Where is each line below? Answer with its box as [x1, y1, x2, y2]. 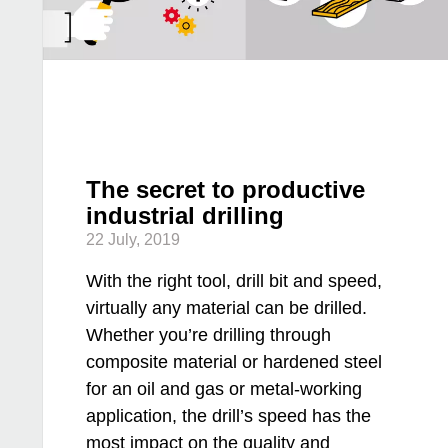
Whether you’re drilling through [86, 325, 332, 346]
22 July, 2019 [86, 231, 181, 249]
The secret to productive [86, 176, 366, 204]
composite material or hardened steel [86, 352, 383, 373]
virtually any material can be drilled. [86, 298, 368, 319]
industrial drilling [86, 202, 285, 230]
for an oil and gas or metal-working [86, 379, 363, 400]
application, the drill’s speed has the [86, 406, 372, 427]
